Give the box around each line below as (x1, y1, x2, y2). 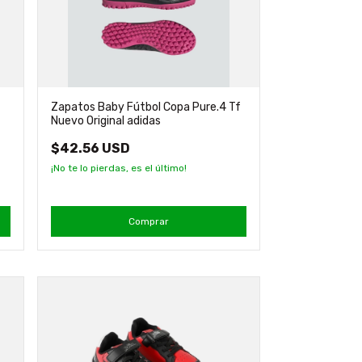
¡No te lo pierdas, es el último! (50, 162, 187, 174)
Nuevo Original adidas (50, 113, 161, 128)
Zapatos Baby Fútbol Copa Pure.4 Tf (50, 99, 241, 114)
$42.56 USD (50, 140, 130, 156)
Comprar (128, 215, 169, 227)
